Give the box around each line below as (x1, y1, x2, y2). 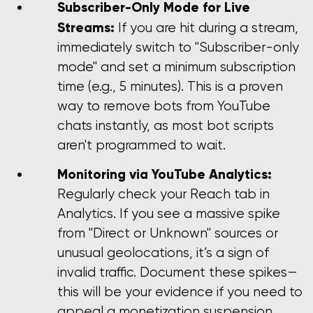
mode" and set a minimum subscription (57, 58, 296, 75)
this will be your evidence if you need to (57, 284, 303, 300)
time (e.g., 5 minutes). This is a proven (57, 78, 283, 94)
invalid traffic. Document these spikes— (57, 264, 298, 281)
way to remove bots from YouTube (57, 97, 270, 114)
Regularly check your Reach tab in (57, 186, 270, 203)
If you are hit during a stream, (115, 19, 298, 36)
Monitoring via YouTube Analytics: (57, 166, 272, 183)
